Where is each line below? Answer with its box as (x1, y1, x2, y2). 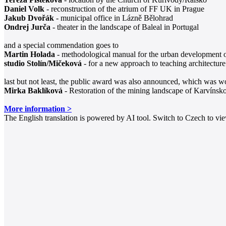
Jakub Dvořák (4, 13, 54, 22)
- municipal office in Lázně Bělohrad (54, 13, 173, 22)
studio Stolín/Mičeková (4, 59, 82, 68)
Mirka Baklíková (4, 86, 63, 95)
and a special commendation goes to (4, 40, 119, 49)
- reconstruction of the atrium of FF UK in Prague (44, 4, 204, 13)
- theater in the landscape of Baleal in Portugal (50, 22, 199, 31)
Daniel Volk (4, 4, 44, 13)
